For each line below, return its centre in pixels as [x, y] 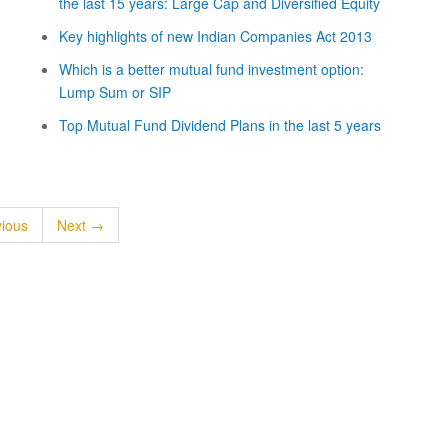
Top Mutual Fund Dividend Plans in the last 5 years [220, 125]
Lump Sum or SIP [115, 92]
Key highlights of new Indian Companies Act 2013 [215, 36]
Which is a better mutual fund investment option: [211, 69]
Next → [80, 225]
